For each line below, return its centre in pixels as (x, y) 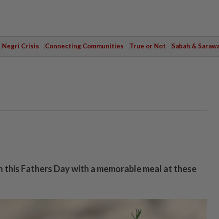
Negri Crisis (20, 46)
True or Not (147, 46)
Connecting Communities (84, 46)
